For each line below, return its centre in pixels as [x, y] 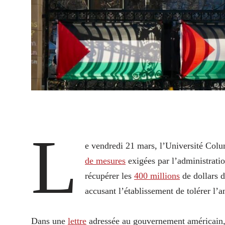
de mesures [105, 160]
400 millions [157, 176]
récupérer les [110, 176]
